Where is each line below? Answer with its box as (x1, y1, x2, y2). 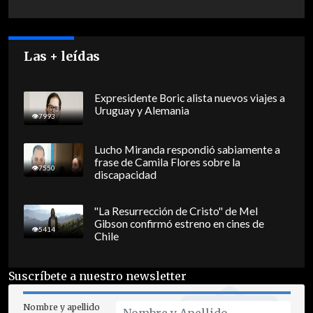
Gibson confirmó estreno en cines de (94, 217, 264, 231)
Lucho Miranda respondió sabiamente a (94, 143, 280, 156)
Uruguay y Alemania (94, 104, 189, 117)
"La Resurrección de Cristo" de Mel (94, 205, 258, 218)
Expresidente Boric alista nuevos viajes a (94, 92, 285, 105)
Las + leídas (24, 48, 101, 65)
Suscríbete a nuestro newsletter (8, 269, 187, 284)
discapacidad (94, 168, 156, 182)
